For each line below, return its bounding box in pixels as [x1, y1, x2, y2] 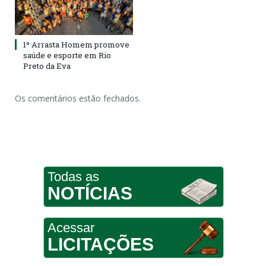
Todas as [47, 169, 99, 185]
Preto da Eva [23, 61, 71, 72]
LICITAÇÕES [47, 235, 154, 255]
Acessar [47, 220, 94, 236]
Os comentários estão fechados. [15, 93, 141, 104]
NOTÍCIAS [47, 183, 132, 204]
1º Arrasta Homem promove [23, 39, 129, 50]
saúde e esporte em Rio [23, 50, 111, 61]
